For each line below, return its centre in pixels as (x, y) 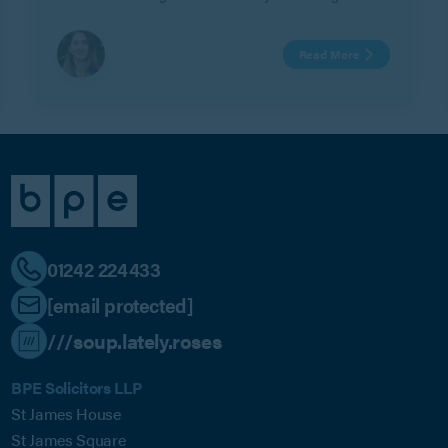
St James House (66, 414)
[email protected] (120, 304)
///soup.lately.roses (134, 340)
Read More (329, 54)
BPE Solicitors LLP (76, 388)
